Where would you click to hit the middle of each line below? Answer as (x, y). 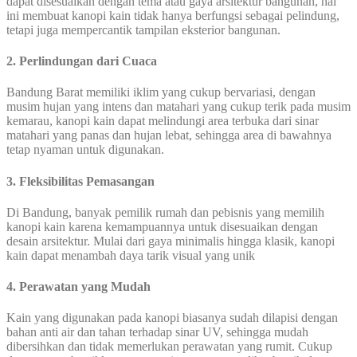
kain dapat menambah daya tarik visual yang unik (131, 255)
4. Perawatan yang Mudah (78, 287)
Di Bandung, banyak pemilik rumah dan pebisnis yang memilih (165, 212)
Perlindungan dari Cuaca (88, 61)
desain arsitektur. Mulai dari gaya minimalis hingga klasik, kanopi (171, 241)
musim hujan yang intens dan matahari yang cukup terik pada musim (178, 107)
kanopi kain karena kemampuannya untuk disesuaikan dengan (162, 226)
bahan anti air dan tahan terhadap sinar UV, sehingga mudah (157, 332)
